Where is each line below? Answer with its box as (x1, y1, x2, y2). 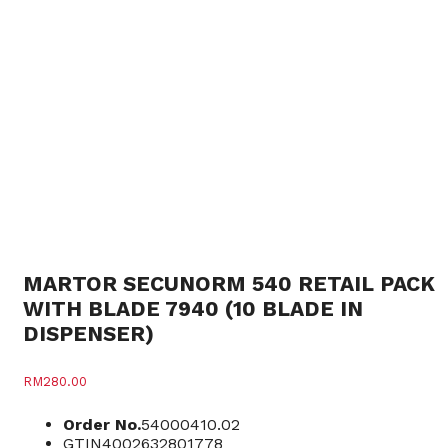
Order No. (63, 414, 141, 434)
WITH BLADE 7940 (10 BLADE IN (23, 295, 363, 321)
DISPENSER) (23, 320, 154, 346)
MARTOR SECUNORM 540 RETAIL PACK (23, 270, 435, 296)
